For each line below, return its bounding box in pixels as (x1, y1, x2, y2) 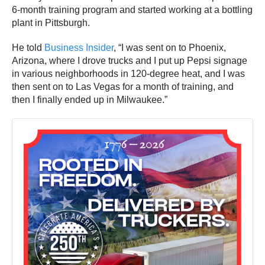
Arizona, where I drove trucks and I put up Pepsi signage (12, 56, 247, 66)
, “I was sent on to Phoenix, (114, 43, 226, 53)
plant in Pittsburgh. (12, 18, 90, 28)
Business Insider (44, 43, 114, 53)
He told (12, 43, 44, 53)
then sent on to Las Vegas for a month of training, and (12, 82, 234, 92)
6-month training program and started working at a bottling (12, 5, 253, 15)
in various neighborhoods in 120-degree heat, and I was (12, 69, 245, 79)
